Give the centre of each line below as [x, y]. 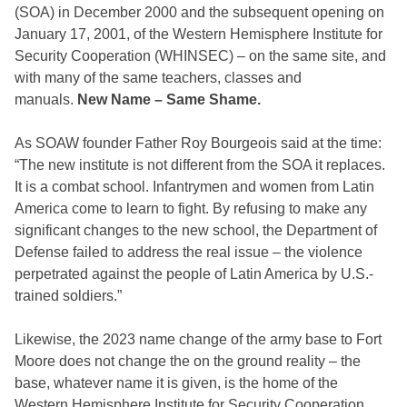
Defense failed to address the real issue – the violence [189, 252]
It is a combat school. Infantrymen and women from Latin [194, 187]
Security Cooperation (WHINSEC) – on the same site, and [200, 56]
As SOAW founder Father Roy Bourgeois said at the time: [198, 143]
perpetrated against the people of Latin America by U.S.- [194, 274]
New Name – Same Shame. [169, 99]
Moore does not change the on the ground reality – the [188, 361]
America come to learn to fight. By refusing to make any [191, 208]
